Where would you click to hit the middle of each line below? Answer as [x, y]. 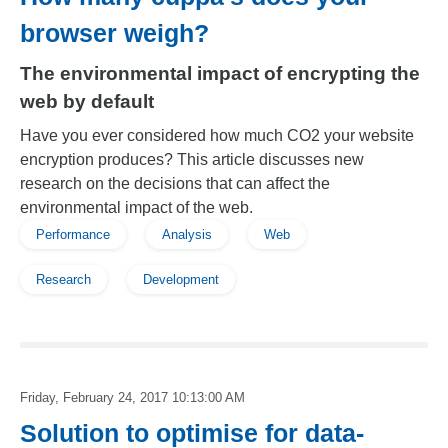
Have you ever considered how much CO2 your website [217, 135]
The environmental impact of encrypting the [220, 73]
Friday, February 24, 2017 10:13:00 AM [132, 397]
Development [181, 279]
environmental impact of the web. [136, 207]
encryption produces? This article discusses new [192, 159]
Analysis [187, 234]
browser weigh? [114, 33]
